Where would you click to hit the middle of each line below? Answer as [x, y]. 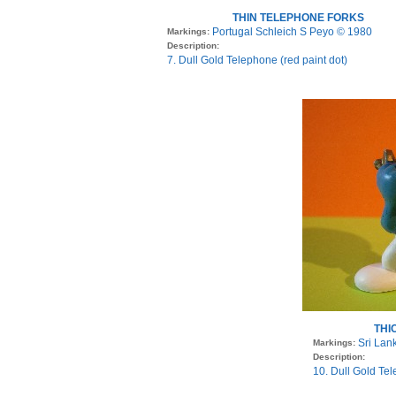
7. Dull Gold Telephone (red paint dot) [257, 61]
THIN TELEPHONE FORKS [298, 18]
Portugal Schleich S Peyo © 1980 [292, 32]
